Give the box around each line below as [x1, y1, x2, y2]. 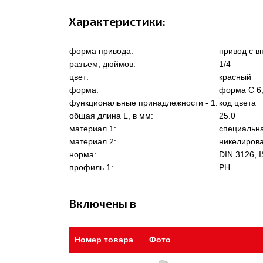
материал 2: [69, 137, 116, 146]
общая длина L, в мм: [69, 111, 153, 120]
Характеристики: [69, 14, 166, 28]
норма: [69, 150, 96, 159]
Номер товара [75, 235, 133, 244]
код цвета [219, 98, 256, 107]
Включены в [69, 196, 136, 210]
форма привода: [69, 46, 133, 56]
